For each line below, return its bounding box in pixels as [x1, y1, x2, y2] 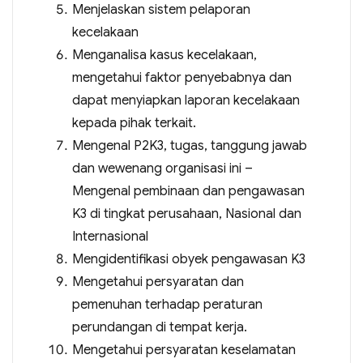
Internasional [71, 228, 148, 245]
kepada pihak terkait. [71, 115, 196, 131]
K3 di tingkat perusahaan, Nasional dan [71, 206, 301, 222]
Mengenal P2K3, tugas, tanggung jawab [71, 138, 307, 154]
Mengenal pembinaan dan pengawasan [71, 183, 305, 199]
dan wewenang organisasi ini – [71, 160, 253, 177]
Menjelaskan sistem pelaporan [71, 2, 250, 18]
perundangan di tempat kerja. [71, 319, 247, 335]
